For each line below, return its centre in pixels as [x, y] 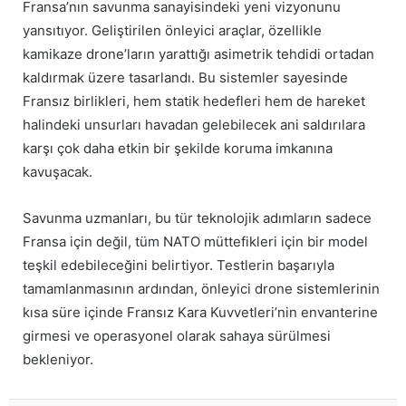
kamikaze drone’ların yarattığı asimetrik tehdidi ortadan [198, 54]
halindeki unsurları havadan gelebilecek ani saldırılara [194, 125]
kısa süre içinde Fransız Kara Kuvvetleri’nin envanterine [200, 313]
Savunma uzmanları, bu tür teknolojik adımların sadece [197, 218]
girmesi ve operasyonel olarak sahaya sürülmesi [177, 336]
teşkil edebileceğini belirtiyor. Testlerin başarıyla [179, 266]
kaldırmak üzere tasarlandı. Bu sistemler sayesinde [185, 78]
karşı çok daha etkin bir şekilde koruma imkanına [178, 149]
